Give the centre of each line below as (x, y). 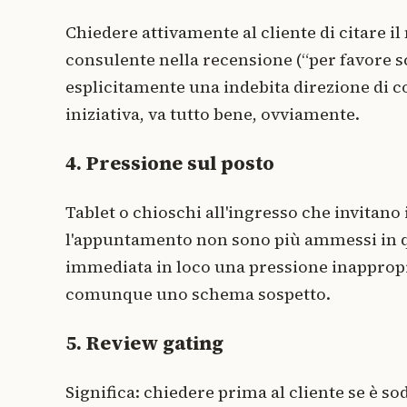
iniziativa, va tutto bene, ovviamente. (213, 114)
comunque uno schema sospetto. (198, 293)
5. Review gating (144, 342)
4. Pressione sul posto (170, 163)
